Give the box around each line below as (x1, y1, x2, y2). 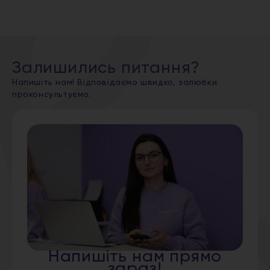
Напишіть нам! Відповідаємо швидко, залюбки (12, 78, 218, 87)
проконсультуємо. (12, 90, 91, 99)
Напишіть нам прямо (48, 248, 222, 266)
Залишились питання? (12, 60, 201, 77)
